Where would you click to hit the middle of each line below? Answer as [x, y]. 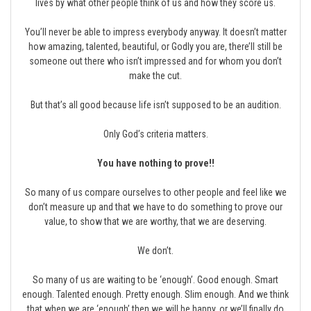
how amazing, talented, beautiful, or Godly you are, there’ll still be [155, 47]
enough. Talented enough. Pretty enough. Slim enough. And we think [155, 294]
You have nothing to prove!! [155, 163]
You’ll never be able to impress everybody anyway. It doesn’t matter [155, 32]
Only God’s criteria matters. [155, 134]
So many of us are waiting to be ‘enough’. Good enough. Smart [155, 280]
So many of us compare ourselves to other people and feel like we [155, 192]
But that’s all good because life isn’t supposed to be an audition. [155, 105]
